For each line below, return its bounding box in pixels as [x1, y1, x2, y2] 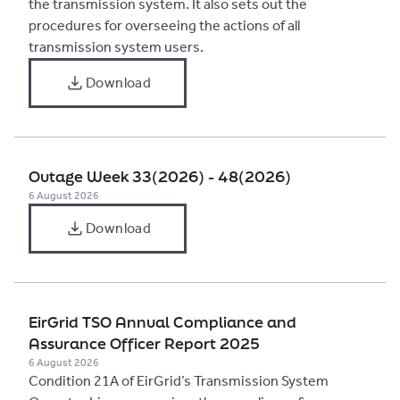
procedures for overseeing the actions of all [29, 17, 300, 34]
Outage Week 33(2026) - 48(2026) [29, 166, 291, 187]
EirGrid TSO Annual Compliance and [29, 312, 296, 332]
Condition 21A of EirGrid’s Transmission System [29, 372, 329, 389]
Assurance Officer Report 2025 [29, 333, 260, 354]
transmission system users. [29, 38, 204, 55]
